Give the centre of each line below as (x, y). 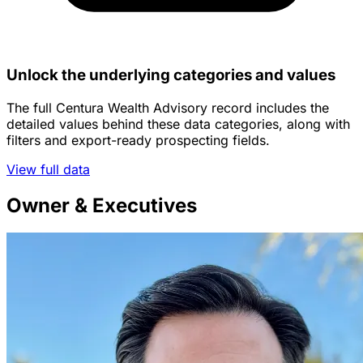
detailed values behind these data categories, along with (178, 124)
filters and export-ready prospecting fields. (138, 140)
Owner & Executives (102, 205)
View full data (48, 169)
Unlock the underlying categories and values (171, 75)
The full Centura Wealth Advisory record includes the (168, 107)
